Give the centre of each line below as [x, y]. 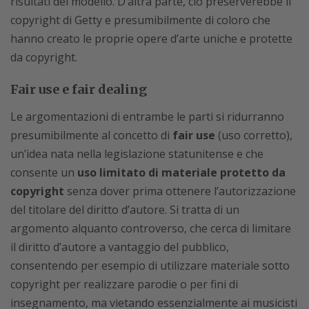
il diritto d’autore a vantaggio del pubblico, [120, 247]
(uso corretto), [254, 135]
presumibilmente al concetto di [91, 135]
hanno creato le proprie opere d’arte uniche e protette [151, 38]
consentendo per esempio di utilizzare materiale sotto [150, 265]
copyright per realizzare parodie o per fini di [124, 284]
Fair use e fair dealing [79, 89]
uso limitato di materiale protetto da [180, 172]
